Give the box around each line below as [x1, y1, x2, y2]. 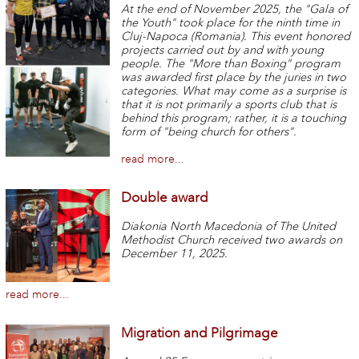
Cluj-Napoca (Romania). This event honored [121, 30, 351, 44]
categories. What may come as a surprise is [121, 84, 347, 99]
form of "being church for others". [121, 125, 297, 139]
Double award [121, 189, 209, 207]
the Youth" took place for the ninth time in [121, 16, 341, 30]
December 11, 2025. [121, 246, 228, 260]
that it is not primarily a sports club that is [121, 98, 337, 112]
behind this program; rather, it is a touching [121, 111, 347, 126]
